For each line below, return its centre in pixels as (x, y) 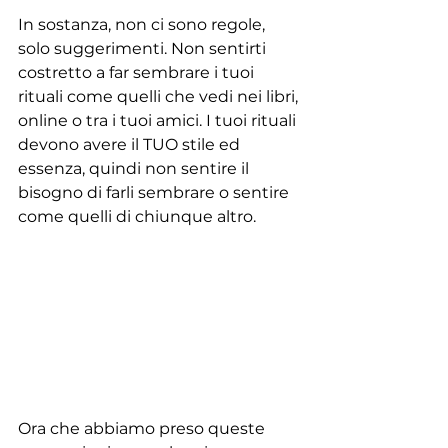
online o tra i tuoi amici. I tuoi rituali (159, 121)
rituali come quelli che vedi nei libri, (160, 97)
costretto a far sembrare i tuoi (138, 73)
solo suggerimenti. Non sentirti (144, 49)
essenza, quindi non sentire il (135, 169)
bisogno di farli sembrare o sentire (155, 193)
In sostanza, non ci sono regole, (143, 25)
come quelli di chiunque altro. (137, 217)
